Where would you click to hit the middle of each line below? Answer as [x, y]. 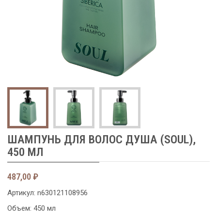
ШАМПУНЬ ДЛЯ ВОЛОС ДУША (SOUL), [101, 140]
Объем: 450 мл [31, 209]
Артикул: [22, 193]
